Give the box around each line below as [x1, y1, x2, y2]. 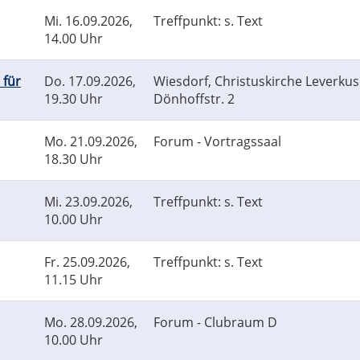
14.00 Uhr [44, 30, 103, 48]
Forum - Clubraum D [153, 313, 277, 332]
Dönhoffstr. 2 [153, 90, 235, 108]
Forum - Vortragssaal [153, 133, 281, 151]
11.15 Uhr [44, 271, 103, 289]
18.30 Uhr [44, 150, 103, 169]
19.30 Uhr [44, 90, 103, 108]
